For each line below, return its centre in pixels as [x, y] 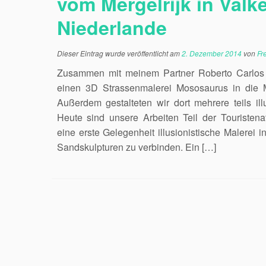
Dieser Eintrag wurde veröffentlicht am [119, 53]
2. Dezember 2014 [211, 53]
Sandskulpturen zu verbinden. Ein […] [136, 147]
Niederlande [112, 27]
